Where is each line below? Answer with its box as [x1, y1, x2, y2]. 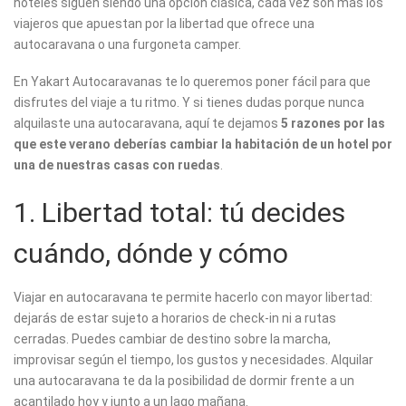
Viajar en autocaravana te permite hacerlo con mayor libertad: [14, 290, 372, 305]
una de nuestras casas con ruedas [14, 158, 220, 173]
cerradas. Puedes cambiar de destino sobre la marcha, [14, 332, 331, 347]
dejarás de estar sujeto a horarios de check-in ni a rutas [14, 311, 336, 326]
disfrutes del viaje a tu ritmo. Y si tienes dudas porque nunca [14, 95, 364, 111]
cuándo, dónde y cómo [14, 237, 288, 270]
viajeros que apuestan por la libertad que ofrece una [14, 16, 314, 32]
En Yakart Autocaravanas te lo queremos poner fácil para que [14, 74, 371, 90]
